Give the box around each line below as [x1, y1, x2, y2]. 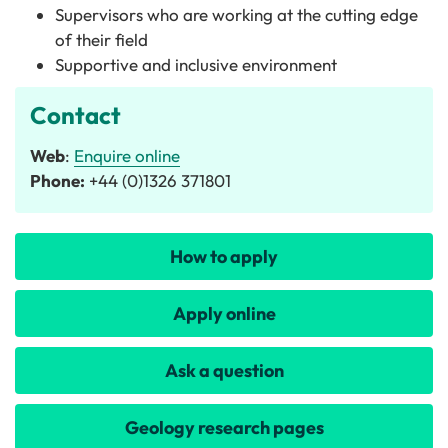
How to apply [170, 245, 278, 268]
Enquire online [74, 145, 180, 166]
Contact [30, 100, 121, 130]
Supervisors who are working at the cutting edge [55, 4, 418, 25]
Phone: [30, 170, 85, 191]
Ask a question [164, 359, 284, 382]
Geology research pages [124, 416, 324, 439]
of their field [55, 29, 148, 50]
